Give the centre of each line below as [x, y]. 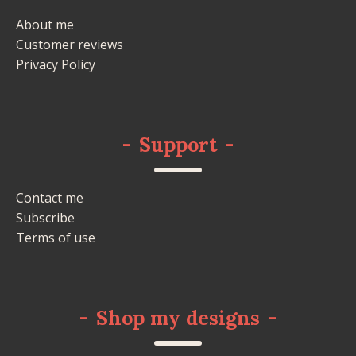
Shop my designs [178, 318]
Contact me [50, 198]
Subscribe [45, 218]
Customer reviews [70, 44]
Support [178, 145]
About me [45, 25]
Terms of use [56, 238]
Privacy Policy [56, 64]
